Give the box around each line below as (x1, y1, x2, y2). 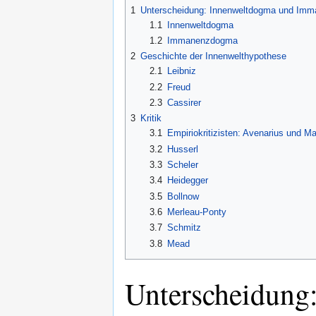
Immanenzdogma (166, 35, 238, 46)
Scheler (166, 159, 198, 170)
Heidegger (166, 175, 208, 186)
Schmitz (166, 222, 201, 233)
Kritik (140, 113, 162, 124)
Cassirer (166, 97, 201, 108)
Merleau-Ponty (166, 206, 226, 217)
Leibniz (166, 66, 196, 77)
